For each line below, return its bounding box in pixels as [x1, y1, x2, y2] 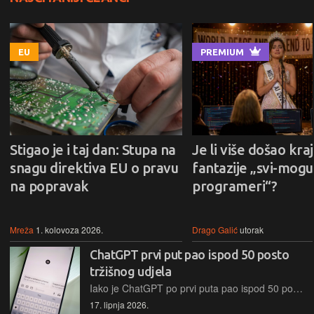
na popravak [10, 177, 89, 194]
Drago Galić [192, 223, 238, 235]
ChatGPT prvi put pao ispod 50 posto [90, 247, 289, 261]
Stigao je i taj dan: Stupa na [10, 141, 176, 158]
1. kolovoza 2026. [36, 223, 103, 235]
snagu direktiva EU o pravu [10, 159, 178, 176]
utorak [240, 223, 264, 235]
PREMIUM [200, 46, 244, 57]
